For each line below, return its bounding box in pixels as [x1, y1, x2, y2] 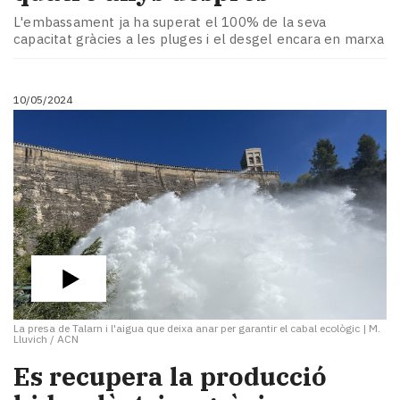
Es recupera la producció [13, 359, 327, 393]
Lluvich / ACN [13, 331, 79, 346]
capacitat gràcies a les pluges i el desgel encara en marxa [13, 29, 385, 47]
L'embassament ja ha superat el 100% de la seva [13, 12, 327, 30]
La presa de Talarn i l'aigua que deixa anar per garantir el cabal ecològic [13, 321, 360, 335]
